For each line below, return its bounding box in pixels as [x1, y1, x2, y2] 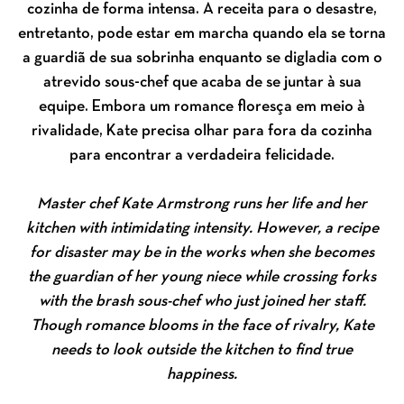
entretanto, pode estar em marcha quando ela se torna [18, 26, 386, 42]
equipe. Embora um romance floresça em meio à [39, 99, 365, 115]
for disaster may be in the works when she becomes [30, 245, 374, 262]
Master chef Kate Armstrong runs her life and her [37, 197, 367, 213]
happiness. [167, 367, 237, 383]
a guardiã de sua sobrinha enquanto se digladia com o [22, 50, 382, 67]
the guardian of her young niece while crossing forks [28, 270, 376, 286]
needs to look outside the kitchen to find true [51, 343, 353, 359]
